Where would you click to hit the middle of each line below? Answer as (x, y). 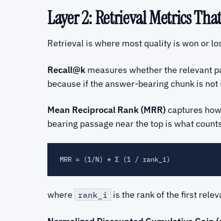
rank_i (93, 195)
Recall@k (66, 70)
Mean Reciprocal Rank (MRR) (107, 110)
